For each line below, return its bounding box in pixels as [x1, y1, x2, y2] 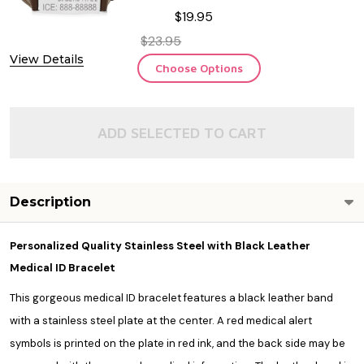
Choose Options [155, 61, 244, 76]
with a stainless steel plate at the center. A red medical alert [10, 314, 312, 328]
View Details [10, 51, 84, 67]
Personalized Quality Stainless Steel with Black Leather [10, 239, 310, 253]
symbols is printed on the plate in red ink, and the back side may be [10, 336, 345, 351]
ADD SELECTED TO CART [97, 124, 266, 142]
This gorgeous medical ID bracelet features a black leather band [10, 291, 333, 305]
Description [10, 194, 91, 210]
